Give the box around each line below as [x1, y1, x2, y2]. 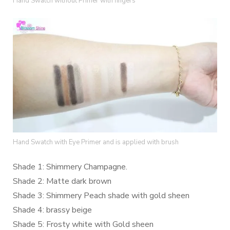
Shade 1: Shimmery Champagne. [13, 161, 127, 172]
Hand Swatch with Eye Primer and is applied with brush [13, 137, 179, 147]
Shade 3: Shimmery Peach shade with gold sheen [13, 189, 189, 201]
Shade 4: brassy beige [13, 204, 92, 216]
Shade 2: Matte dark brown [13, 175, 111, 187]
